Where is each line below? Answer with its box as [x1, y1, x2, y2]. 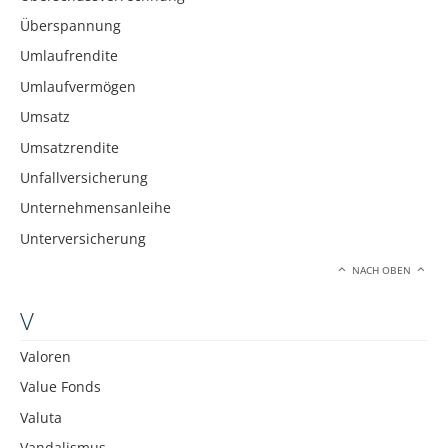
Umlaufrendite [20, 46, 118, 66]
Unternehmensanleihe [20, 198, 171, 218]
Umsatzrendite [20, 137, 119, 157]
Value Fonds [20, 377, 101, 397]
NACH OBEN [349, 264, 415, 278]
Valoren [20, 346, 71, 366]
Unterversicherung [20, 228, 146, 248]
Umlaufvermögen [20, 76, 136, 96]
